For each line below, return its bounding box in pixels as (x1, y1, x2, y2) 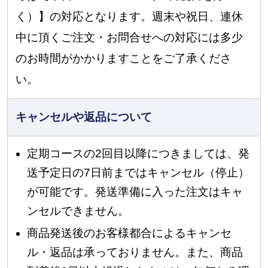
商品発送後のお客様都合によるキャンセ (27, 226, 232, 239)
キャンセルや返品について (16, 111, 153, 124)
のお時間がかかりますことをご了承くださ (16, 52, 232, 65)
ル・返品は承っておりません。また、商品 (27, 245, 243, 258)
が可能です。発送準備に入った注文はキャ (27, 185, 243, 198)
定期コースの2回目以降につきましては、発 (27, 147, 250, 160)
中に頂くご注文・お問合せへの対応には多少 (16, 31, 243, 44)
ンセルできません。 (27, 204, 130, 217)
